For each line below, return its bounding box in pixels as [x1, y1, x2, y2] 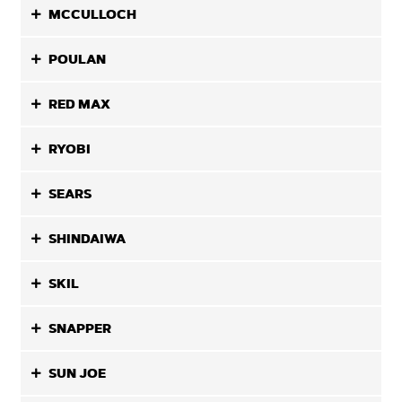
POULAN [48, 51, 107, 67]
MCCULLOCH [48, 6, 137, 22]
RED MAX [48, 96, 111, 112]
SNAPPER [48, 320, 112, 336]
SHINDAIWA [48, 231, 127, 247]
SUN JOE [48, 365, 107, 381]
